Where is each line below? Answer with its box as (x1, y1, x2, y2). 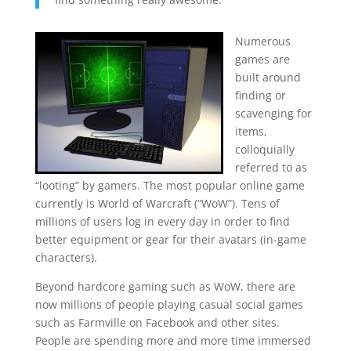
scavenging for (234, 105, 312, 121)
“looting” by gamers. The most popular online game (34, 177, 305, 193)
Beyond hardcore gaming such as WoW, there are (34, 278, 295, 294)
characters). (34, 249, 97, 265)
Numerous (234, 33, 291, 49)
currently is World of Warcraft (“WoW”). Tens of (34, 195, 280, 211)
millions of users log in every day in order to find (34, 213, 290, 229)
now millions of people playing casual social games (34, 296, 303, 312)
